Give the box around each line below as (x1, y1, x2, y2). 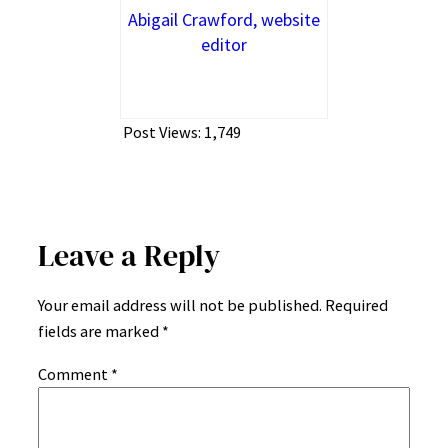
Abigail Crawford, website (128, 8, 320, 32)
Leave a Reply (38, 234, 220, 276)
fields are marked (38, 321, 162, 342)
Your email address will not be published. (38, 295, 322, 316)
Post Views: (123, 122, 201, 143)
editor (201, 33, 247, 57)
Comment (38, 363, 111, 384)
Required (325, 295, 388, 316)
